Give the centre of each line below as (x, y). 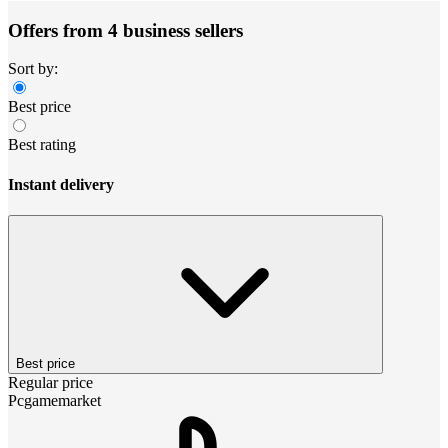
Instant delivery (61, 184)
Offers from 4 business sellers (125, 30)
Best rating (42, 145)
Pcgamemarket (54, 400)
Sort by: (33, 69)
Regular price (50, 382)
